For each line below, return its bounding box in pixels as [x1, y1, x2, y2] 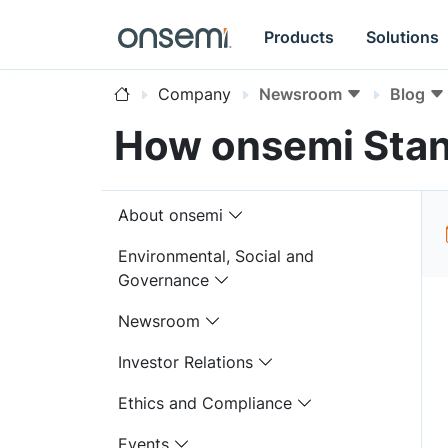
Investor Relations [118, 352, 253, 372]
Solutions [366, 26, 440, 47]
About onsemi [118, 205, 223, 225]
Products [264, 26, 335, 47]
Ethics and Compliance [118, 393, 292, 413]
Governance [118, 270, 209, 290]
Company [158, 84, 231, 104]
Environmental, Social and [118, 246, 314, 266]
